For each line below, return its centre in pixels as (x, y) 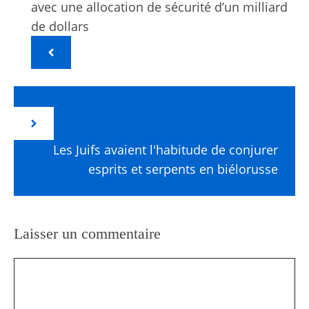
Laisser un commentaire (87, 233)
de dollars (60, 26)
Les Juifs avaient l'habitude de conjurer (166, 149)
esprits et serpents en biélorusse (183, 169)
